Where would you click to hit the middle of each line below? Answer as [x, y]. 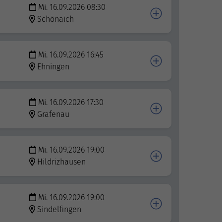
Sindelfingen [59, 210]
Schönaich [55, 19]
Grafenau [53, 114]
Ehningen [53, 67]
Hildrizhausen [61, 162]
